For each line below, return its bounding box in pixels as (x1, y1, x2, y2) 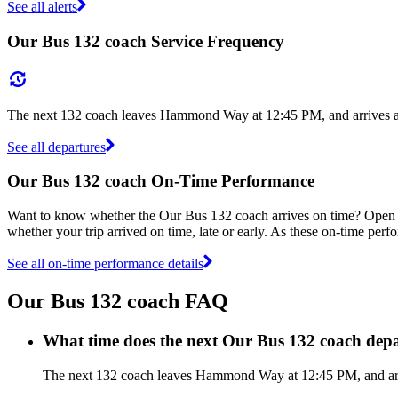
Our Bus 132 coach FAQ (7, 289, 228, 313)
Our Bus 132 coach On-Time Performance (7, 171, 314, 191)
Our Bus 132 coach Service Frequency (7, 31, 284, 51)
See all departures (7, 139, 106, 155)
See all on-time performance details (7, 255, 203, 271)
